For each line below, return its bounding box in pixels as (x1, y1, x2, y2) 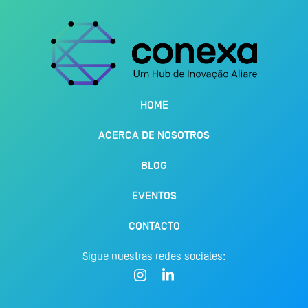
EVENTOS (131, 189, 177, 203)
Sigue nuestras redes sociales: (82, 250, 225, 263)
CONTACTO (128, 219, 180, 234)
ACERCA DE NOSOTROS (98, 129, 210, 143)
